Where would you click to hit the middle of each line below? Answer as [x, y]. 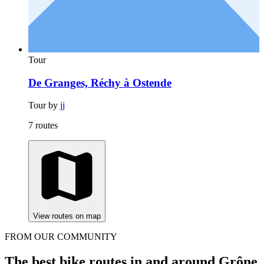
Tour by [44, 105]
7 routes [43, 126]
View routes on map [67, 216]
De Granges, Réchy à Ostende [100, 82]
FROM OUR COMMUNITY [61, 237]
